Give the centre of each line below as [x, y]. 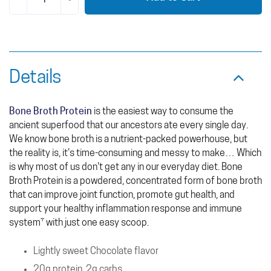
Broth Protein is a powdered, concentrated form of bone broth [135, 181]
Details [35, 78]
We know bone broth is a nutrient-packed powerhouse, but [128, 140]
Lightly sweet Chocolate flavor [96, 252]
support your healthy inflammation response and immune [126, 209]
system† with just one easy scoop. [79, 223]
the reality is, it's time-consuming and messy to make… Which [135, 154]
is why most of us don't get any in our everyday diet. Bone [126, 168]
